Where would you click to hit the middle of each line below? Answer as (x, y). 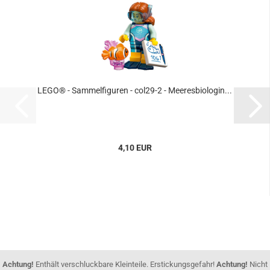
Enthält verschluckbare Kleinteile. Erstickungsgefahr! (125, 264)
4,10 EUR (135, 148)
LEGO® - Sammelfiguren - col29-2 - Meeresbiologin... (135, 90)
